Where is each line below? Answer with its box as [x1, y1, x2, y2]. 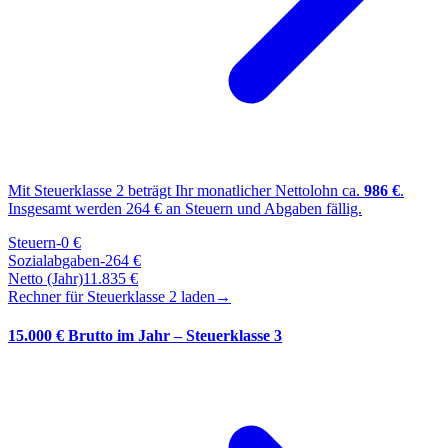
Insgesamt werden [8, 200, 126, 218]
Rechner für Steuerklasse [8, 288, 169, 306]
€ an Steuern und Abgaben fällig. [150, 200, 362, 218]
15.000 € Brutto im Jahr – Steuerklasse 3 [8, 327, 282, 345]
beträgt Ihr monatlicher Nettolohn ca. [124, 182, 364, 200]
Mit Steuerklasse [8, 182, 116, 200]
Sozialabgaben [8, 252, 100, 270]
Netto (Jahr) [8, 270, 83, 288]
